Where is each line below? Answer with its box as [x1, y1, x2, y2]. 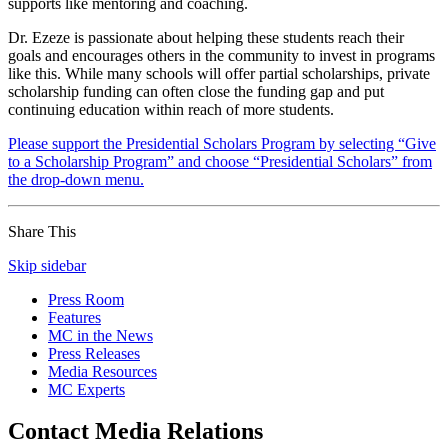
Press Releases [48, 344, 140, 362]
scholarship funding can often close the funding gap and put [8, 82, 384, 100]
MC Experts [48, 380, 125, 398]
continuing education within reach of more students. [8, 100, 338, 118]
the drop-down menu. [8, 170, 144, 188]
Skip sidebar [8, 256, 86, 274]
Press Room [48, 290, 124, 308]
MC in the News [48, 326, 153, 344]
